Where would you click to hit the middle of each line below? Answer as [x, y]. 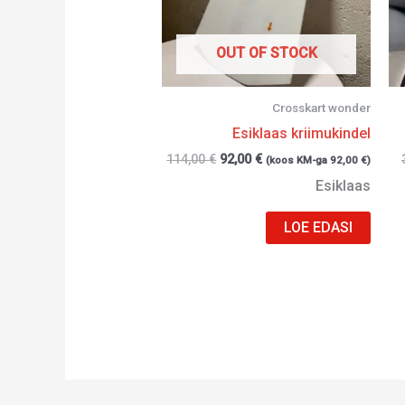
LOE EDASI [319, 228]
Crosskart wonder [322, 108]
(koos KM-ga [298, 160]
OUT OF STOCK [266, 53]
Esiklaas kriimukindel [302, 134]
